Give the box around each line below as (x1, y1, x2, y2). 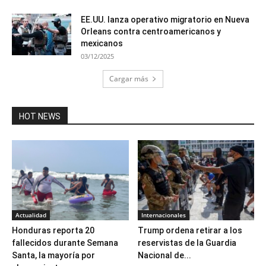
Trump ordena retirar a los (137, 226, 242, 236)
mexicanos (81, 38, 123, 48)
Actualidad (15, 211, 46, 220)
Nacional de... (137, 251, 191, 261)
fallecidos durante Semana (12, 238, 118, 248)
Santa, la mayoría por (12, 251, 95, 261)
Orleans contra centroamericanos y (81, 26, 221, 36)
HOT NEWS (19, 111, 61, 121)
